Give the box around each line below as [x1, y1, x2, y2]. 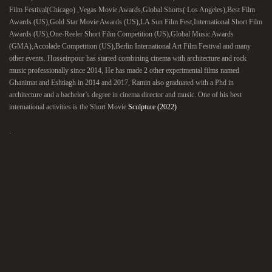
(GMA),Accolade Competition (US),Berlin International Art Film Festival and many [9, 42, 251, 50]
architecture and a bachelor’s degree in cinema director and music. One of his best [9, 90, 242, 99]
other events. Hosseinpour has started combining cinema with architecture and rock [9, 54, 246, 63]
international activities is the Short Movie [9, 103, 128, 111]
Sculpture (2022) [128, 103, 177, 111]
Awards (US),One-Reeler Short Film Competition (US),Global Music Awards [9, 30, 234, 38]
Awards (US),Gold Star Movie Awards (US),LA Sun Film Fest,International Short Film [9, 18, 262, 26]
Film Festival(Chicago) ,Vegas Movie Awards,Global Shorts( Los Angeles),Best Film [9, 5, 255, 14]
